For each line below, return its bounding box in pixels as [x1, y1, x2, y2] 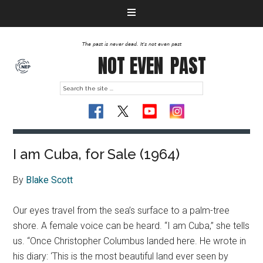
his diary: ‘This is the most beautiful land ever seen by [13, 251, 229, 262]
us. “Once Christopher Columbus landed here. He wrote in [13, 235, 247, 247]
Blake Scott [26, 174, 73, 186]
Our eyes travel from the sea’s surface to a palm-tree [13, 205, 230, 216]
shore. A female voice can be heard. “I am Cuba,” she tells [13, 220, 250, 231]
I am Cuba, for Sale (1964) [13, 146, 180, 163]
